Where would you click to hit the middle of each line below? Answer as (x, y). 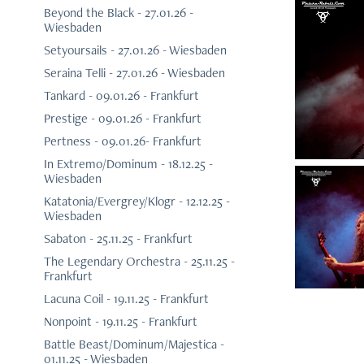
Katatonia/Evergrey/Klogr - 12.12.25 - (136, 201)
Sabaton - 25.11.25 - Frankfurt (118, 239)
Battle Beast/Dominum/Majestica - (134, 344)
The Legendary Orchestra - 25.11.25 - (139, 262)
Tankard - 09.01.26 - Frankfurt (121, 96)
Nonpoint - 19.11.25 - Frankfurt (120, 322)
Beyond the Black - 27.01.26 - (118, 13)
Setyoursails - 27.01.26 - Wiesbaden (135, 50)
